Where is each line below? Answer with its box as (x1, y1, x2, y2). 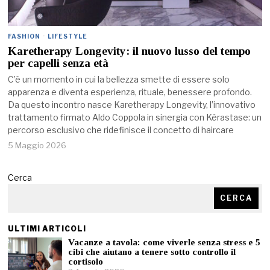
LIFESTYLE (48, 32, 88, 40)
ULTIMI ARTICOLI (8, 224, 87, 233)
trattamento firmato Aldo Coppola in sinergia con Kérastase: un (8, 111, 262, 122)
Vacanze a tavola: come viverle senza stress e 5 (68, 236, 261, 247)
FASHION (8, 32, 41, 40)
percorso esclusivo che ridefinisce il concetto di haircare (8, 124, 234, 135)
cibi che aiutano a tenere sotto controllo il (68, 246, 236, 257)
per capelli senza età (8, 56, 109, 69)
